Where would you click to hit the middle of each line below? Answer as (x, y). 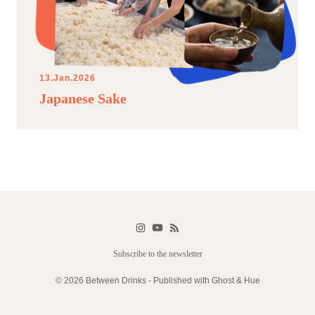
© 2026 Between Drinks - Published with (133, 281)
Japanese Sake (83, 98)
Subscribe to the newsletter (157, 254)
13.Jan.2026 (67, 78)
